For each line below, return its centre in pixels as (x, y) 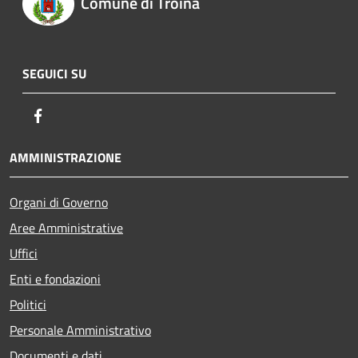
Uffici (24, 253)
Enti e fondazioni (55, 278)
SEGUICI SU (54, 73)
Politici (28, 304)
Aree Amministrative (66, 227)
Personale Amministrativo (80, 330)
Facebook (72, 115)
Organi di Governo (59, 202)
